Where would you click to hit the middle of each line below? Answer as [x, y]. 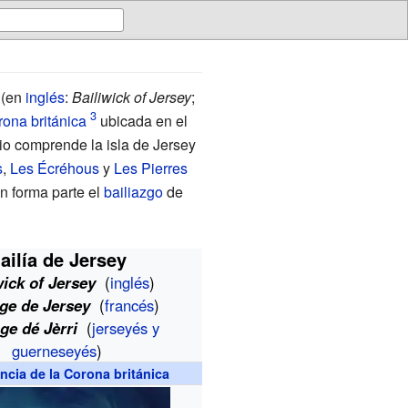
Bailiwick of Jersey [131, 97]
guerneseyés [54, 350]
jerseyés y [125, 327]
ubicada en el [142, 120]
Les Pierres [150, 168]
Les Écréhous [54, 168]
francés [130, 305]
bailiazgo [133, 191]
